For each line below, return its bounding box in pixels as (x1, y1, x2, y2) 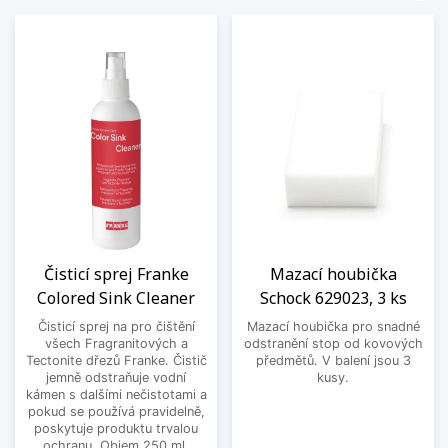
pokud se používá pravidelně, (27, 404, 205, 420)
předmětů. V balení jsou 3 (255, 353, 411, 369)
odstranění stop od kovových (243, 336, 423, 352)
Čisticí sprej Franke (43, 263, 189, 286)
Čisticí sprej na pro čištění (37, 319, 195, 335)
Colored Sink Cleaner (37, 287, 195, 310)
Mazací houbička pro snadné (246, 319, 420, 335)
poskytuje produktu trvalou (34, 421, 198, 437)
